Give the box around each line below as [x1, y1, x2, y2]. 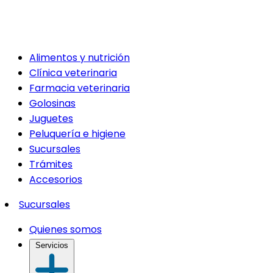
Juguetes [29, 111, 73, 126]
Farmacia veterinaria [29, 80, 130, 95]
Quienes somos [29, 222, 102, 236]
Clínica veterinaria [29, 65, 117, 80]
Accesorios [29, 172, 82, 186]
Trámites [29, 157, 73, 171]
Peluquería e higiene [29, 126, 126, 141]
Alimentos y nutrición [29, 50, 130, 65]
